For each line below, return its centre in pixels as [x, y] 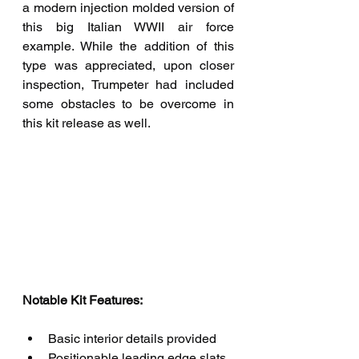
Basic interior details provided [132, 338]
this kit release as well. [87, 123]
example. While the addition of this [128, 46]
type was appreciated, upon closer [128, 65]
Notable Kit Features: [84, 300]
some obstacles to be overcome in [128, 104]
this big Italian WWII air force [128, 27]
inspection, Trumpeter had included [128, 85]
